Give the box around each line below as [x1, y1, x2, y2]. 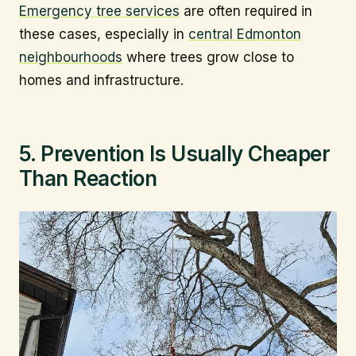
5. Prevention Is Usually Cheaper [19, 141, 331, 167]
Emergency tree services [19, 2, 180, 19]
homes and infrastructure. [19, 72, 184, 88]
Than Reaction [19, 166, 157, 192]
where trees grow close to [122, 48, 294, 65]
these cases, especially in [19, 25, 188, 42]
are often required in [180, 2, 312, 19]
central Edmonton [188, 25, 301, 42]
